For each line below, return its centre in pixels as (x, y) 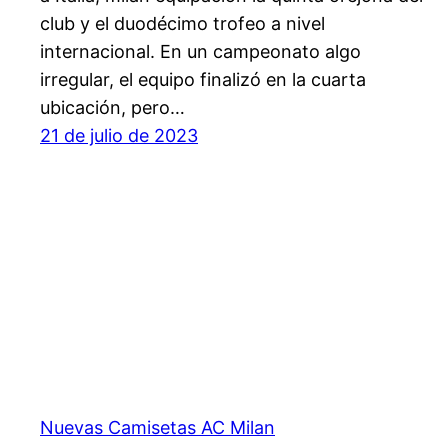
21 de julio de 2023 (119, 136)
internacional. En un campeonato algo (200, 52)
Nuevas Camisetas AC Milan (157, 427)
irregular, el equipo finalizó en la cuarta (203, 80)
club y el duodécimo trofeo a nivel (182, 24)
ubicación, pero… (112, 108)
